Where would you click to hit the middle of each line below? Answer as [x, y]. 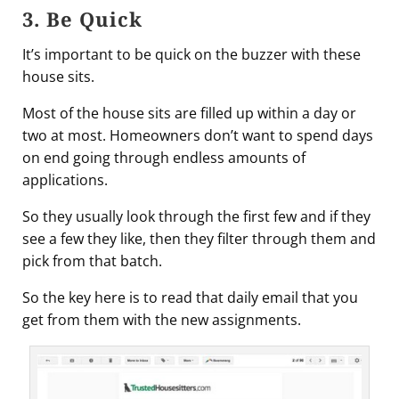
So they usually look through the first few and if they [196, 216]
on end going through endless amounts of [164, 157]
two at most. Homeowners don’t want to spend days [198, 135]
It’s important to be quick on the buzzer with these [191, 54]
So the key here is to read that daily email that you [190, 297]
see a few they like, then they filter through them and [199, 238]
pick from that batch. [92, 261]
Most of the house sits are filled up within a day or [189, 113]
